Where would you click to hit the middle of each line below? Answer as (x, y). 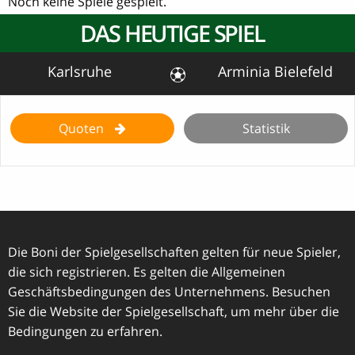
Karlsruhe (80, 71)
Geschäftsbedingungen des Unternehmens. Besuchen (169, 291)
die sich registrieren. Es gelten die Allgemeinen (147, 271)
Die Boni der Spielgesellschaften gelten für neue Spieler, (174, 252)
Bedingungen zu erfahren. (85, 331)
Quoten (82, 128)
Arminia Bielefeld (275, 71)
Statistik (266, 128)
